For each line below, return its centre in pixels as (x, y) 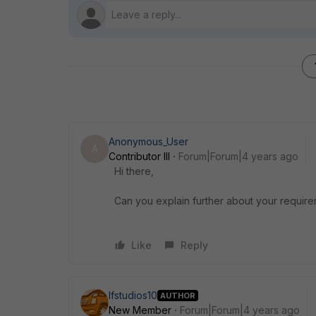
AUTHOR (178, 295)
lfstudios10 (133, 295)
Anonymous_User (148, 141)
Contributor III (139, 156)
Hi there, (134, 171)
